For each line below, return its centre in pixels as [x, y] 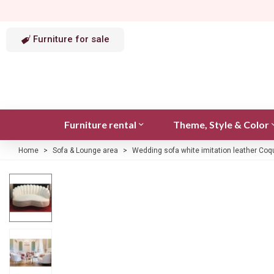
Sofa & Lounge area [85, 150]
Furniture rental [100, 124]
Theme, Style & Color [221, 124]
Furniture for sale [71, 39]
